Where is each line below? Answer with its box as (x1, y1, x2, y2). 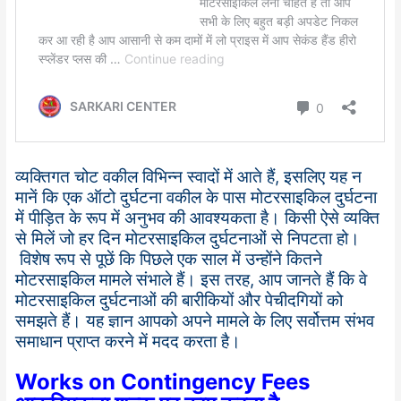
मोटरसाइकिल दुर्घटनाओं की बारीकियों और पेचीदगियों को (15, 290, 344, 311)
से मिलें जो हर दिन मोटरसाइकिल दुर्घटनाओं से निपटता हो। (15, 228, 361, 250)
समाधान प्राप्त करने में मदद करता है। (15, 331, 242, 353)
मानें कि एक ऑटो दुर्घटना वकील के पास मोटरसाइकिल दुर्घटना (15, 187, 378, 209)
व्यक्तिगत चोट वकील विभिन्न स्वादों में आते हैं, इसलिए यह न (15, 166, 363, 188)
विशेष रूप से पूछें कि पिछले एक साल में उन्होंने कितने (15, 249, 323, 270)
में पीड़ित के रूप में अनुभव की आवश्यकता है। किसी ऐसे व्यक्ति (15, 208, 380, 229)
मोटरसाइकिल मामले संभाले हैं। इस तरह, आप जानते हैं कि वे (15, 269, 368, 291)
